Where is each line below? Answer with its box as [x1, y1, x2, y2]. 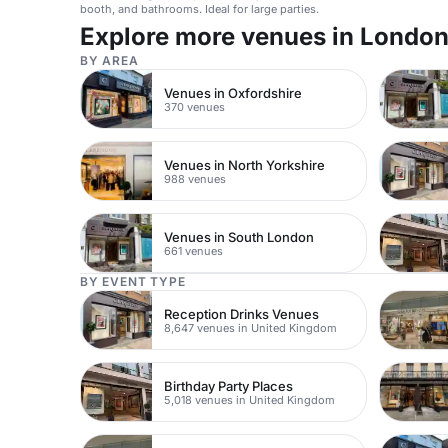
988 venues [164, 171, 227, 186]
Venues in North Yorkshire [164, 156, 326, 173]
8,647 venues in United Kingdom [164, 320, 338, 335]
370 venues [164, 99, 226, 114]
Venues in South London [164, 228, 315, 245]
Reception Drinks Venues [164, 305, 320, 322]
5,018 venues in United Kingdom [164, 392, 336, 407]
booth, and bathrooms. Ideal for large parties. [80, 2, 319, 17]
